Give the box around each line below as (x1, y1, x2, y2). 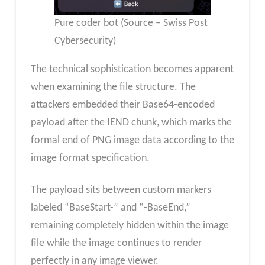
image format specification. (30, 153, 150, 164)
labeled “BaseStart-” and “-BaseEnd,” (30, 202, 190, 214)
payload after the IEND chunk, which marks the (30, 117, 232, 129)
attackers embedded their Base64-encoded (30, 99, 215, 111)
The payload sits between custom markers (30, 184, 211, 196)
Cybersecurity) (54, 35, 116, 47)
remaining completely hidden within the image (30, 219, 229, 231)
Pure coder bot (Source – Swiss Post (54, 18, 208, 30)
